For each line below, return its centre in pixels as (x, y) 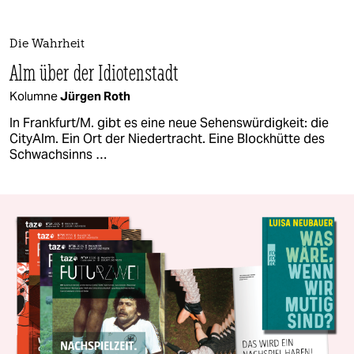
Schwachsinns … (58, 154)
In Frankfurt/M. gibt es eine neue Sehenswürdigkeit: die (169, 122)
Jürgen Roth (95, 96)
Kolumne (35, 96)
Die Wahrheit (47, 44)
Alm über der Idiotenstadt (94, 72)
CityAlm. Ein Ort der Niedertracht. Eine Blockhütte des (167, 138)
